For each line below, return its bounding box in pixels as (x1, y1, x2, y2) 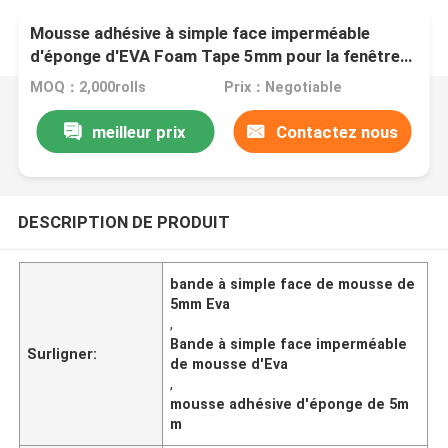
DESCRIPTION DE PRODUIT (17, 211, 230, 232)
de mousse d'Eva (170, 355, 289, 372)
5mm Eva (170, 295, 231, 312)
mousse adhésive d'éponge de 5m (170, 395, 410, 412)
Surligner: (27, 345, 98, 362)
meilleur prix (92, 121, 187, 142)
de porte (30, 69, 97, 90)
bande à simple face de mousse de (170, 275, 416, 292)
